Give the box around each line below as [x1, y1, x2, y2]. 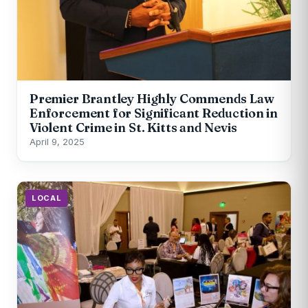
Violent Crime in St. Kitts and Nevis [30, 120, 237, 136]
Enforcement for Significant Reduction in [30, 105, 278, 122]
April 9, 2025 [30, 136, 85, 148]
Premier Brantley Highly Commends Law [30, 91, 274, 107]
